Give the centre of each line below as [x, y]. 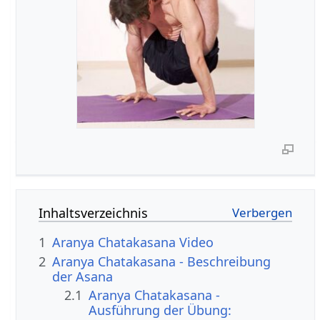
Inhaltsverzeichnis [94, 213]
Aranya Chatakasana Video [133, 242]
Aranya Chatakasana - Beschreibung [162, 261]
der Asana [83, 276]
